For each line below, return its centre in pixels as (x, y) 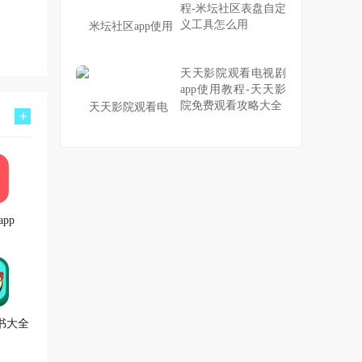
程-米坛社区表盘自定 (233, 8)
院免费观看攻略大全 (231, 105)
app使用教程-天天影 (233, 89)
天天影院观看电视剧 (233, 73)
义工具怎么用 (214, 25)
